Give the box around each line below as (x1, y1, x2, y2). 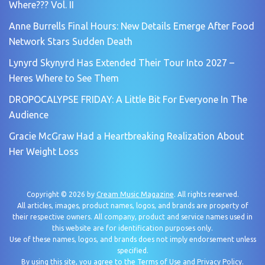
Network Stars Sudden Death (9, 35, 132, 47)
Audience (9, 109, 49, 120)
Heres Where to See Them (9, 72, 119, 83)
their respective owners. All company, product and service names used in (12, 212, 253, 221)
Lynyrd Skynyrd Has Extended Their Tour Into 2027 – (9, 57, 234, 68)
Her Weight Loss (9, 146, 79, 157)
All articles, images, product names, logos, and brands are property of (17, 201, 248, 209)
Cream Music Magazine (96, 190, 174, 198)
